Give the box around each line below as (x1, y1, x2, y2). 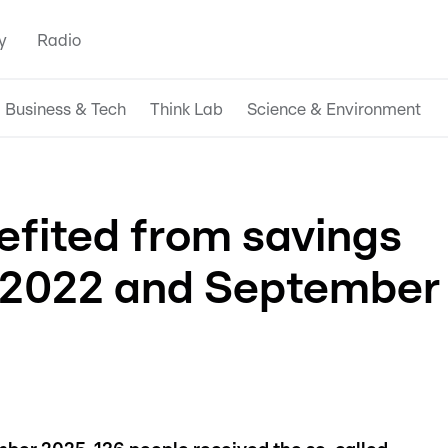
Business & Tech (5, 100, 126, 118)
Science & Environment (247, 100, 421, 118)
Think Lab (150, 100, 223, 118)
